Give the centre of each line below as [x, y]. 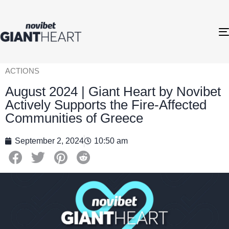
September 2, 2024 [49, 141]
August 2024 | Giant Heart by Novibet [113, 91]
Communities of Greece [74, 118]
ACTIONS [22, 71]
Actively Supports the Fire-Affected [106, 105]
